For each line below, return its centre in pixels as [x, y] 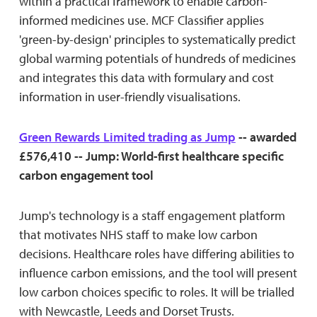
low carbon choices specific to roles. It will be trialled [156, 292]
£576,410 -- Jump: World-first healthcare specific [151, 156]
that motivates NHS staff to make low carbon [138, 234]
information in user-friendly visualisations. [129, 96]
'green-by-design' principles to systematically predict [157, 39]
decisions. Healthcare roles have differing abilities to [156, 253]
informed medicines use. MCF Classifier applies [141, 20]
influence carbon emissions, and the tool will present [158, 272]
